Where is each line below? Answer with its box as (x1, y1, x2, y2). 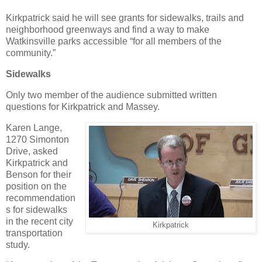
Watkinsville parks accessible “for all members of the (6, 36, 222, 47)
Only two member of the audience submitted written (6, 89, 217, 100)
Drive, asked (6, 146, 58, 156)
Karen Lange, (6, 122, 62, 133)
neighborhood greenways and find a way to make (6, 25, 209, 35)
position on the (6, 181, 67, 191)
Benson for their (6, 169, 71, 180)
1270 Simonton (6, 134, 69, 144)
